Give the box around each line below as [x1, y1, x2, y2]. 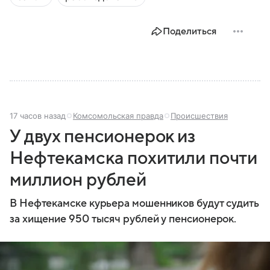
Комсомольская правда [73, 110, 163, 121]
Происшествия [171, 110, 228, 121]
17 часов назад [10, 110, 66, 121]
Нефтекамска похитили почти [10, 148, 258, 168]
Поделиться [163, 25, 216, 37]
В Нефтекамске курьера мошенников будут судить [10, 197, 259, 209]
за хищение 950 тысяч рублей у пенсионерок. [10, 213, 237, 225]
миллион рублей [10, 169, 146, 190]
